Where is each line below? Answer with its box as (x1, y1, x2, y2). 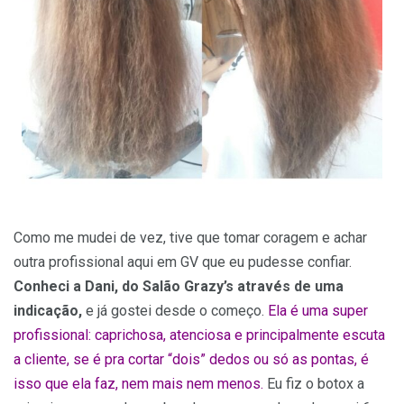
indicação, (14, 301, 82, 319)
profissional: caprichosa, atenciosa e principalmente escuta (14, 326, 385, 344)
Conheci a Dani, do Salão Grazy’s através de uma (14, 277, 344, 295)
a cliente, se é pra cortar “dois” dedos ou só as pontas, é (14, 350, 369, 368)
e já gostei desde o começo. (82, 301, 268, 319)
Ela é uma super (268, 301, 368, 319)
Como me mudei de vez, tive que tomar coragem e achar (14, 228, 367, 246)
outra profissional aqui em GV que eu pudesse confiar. (14, 252, 352, 271)
